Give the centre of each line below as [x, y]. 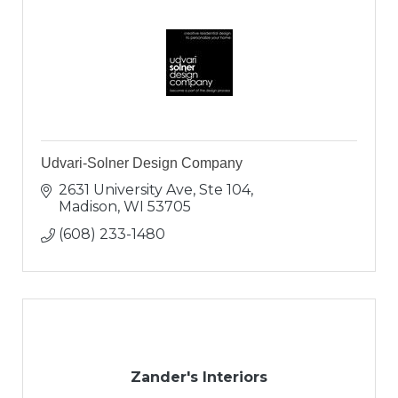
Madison [88, 206]
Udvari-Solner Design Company [142, 163]
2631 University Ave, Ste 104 [155, 189]
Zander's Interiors [199, 377]
